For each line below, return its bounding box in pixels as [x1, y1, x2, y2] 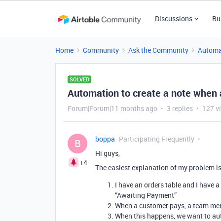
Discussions [154, 14, 192, 23]
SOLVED [70, 75, 89, 83]
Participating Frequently [119, 134, 194, 144]
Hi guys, [95, 148, 120, 158]
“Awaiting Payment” [115, 190, 177, 200]
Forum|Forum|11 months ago [68, 104, 157, 113]
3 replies [167, 104, 193, 113]
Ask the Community [128, 45, 188, 55]
